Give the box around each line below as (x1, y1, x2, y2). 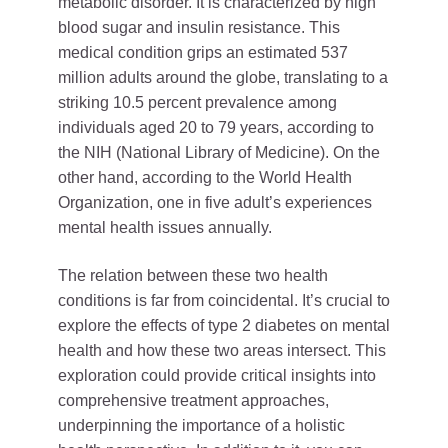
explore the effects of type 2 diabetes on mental (58, 317, 390, 334)
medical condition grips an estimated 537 (58, 44, 348, 61)
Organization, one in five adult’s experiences (58, 194, 372, 211)
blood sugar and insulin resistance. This (58, 19, 340, 36)
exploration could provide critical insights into (58, 367, 376, 384)
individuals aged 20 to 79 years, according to (58, 119, 374, 136)
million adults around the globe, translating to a (58, 69, 388, 86)
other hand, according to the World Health (58, 169, 352, 186)
